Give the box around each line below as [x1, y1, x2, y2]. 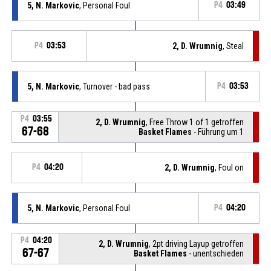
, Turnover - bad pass [79, 81, 150, 91]
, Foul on [215, 162, 244, 172]
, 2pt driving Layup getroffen [149, 238, 244, 249]
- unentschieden [187, 248, 244, 258]
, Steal [223, 41, 244, 51]
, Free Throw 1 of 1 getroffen [146, 117, 244, 127]
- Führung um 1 [192, 126, 244, 137]
